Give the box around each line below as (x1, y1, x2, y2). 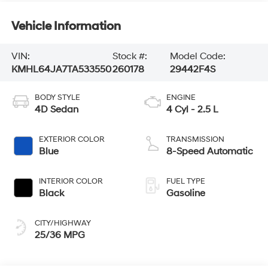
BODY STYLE (34, 93, 80, 103)
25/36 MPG (34, 229, 85, 242)
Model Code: (170, 50, 226, 62)
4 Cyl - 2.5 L (166, 103, 218, 116)
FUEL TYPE (166, 176, 205, 187)
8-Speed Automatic (166, 145, 253, 158)
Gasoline (166, 187, 205, 200)
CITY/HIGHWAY (34, 218, 91, 229)
